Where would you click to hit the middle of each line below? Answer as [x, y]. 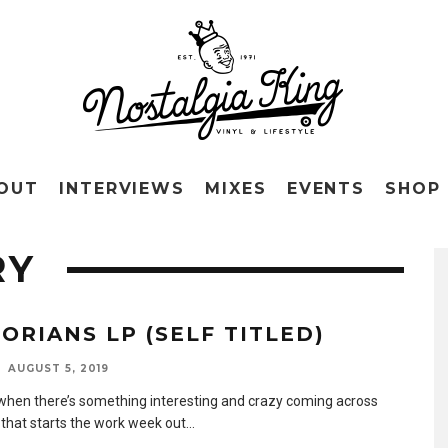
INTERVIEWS [122, 188]
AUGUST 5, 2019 [58, 368]
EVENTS [326, 188]
